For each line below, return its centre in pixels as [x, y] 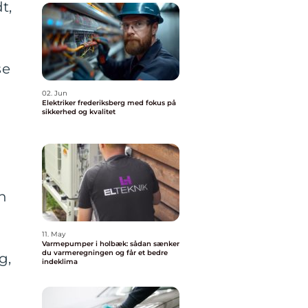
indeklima [60, 262]
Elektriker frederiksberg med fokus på [109, 103]
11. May [54, 234]
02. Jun [55, 93]
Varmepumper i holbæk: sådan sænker [111, 244]
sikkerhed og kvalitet [79, 112]
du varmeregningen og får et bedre [105, 253]
